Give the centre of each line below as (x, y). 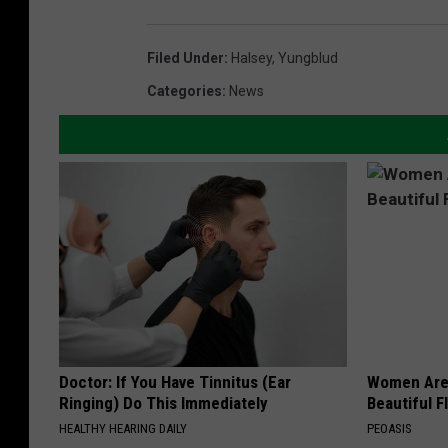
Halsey (251, 57)
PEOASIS (390, 428)
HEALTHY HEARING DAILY (123, 428)
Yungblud (308, 57)
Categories (184, 90)
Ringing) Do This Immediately (163, 402)
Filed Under (185, 57)
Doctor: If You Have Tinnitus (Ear (175, 381)
